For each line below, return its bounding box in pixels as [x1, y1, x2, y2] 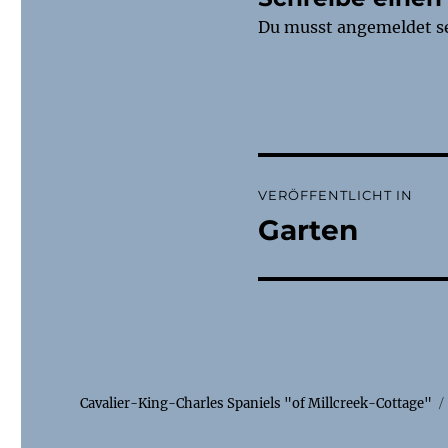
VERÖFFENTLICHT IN [257, 187, 413, 203]
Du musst [257, 17, 337, 37]
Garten [257, 213, 358, 247]
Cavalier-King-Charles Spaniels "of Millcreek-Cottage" [80, 395, 433, 412]
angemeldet [336, 17, 432, 37]
